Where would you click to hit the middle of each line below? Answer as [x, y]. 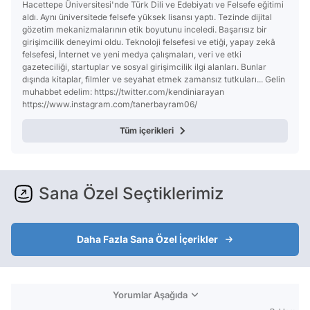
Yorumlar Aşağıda [150, 295]
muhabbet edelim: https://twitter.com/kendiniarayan [123, 92]
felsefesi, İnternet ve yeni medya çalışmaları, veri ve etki [132, 55]
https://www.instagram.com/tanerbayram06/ [110, 104]
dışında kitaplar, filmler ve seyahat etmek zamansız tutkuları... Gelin [154, 80]
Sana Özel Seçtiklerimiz [131, 194]
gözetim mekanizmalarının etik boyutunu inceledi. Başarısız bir [145, 30]
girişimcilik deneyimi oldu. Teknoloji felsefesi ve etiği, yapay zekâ [149, 42]
